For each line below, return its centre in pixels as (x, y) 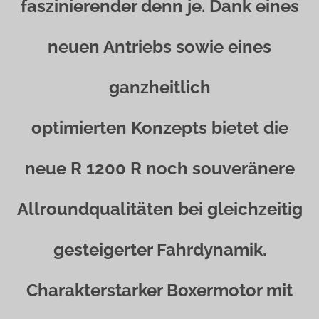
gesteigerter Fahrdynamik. (159, 250)
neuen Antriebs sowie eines (159, 47)
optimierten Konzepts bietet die (159, 128)
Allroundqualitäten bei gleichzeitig (159, 209)
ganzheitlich (159, 87)
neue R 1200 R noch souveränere (159, 168)
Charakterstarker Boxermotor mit (159, 290)
